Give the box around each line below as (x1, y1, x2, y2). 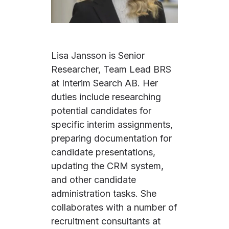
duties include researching (51, 91, 161, 102)
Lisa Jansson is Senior (51, 50, 145, 61)
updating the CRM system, (51, 160, 164, 171)
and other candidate (51, 174, 136, 185)
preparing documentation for (51, 132, 172, 144)
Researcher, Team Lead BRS (51, 63, 171, 75)
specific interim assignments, (51, 119, 173, 130)
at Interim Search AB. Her (51, 77, 158, 88)
